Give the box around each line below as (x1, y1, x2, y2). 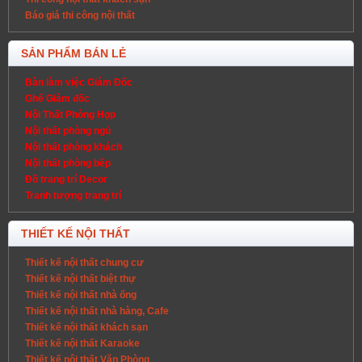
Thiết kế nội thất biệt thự (25, 272, 136, 284)
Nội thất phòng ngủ (25, 124, 111, 137)
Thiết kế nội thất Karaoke (25, 337, 140, 349)
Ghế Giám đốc (25, 92, 90, 104)
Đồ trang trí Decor (25, 173, 107, 185)
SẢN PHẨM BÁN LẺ (21, 46, 126, 60)
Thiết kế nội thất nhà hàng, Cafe (25, 305, 169, 317)
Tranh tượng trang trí (25, 189, 121, 201)
